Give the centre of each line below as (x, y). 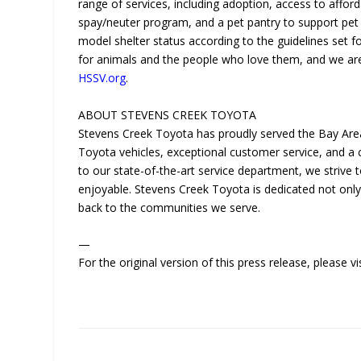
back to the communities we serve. (170, 207)
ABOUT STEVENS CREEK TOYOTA (168, 114)
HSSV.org (102, 78)
